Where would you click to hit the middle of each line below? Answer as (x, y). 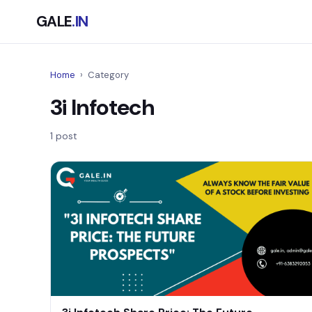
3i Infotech (102, 107)
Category (107, 75)
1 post (64, 136)
